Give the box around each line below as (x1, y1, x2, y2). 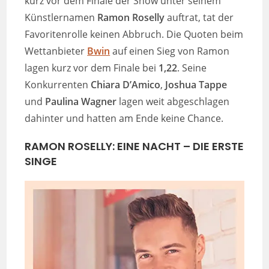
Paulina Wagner (45, 94, 117, 108)
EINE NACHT (117, 138, 181, 154)
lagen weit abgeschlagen (116, 94, 230, 108)
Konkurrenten (25, 77, 91, 91)
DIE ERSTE (193, 138, 244, 154)
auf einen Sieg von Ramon (110, 44, 230, 58)
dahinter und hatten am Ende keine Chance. (25, 111, 224, 125)
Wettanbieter (25, 44, 88, 58)
